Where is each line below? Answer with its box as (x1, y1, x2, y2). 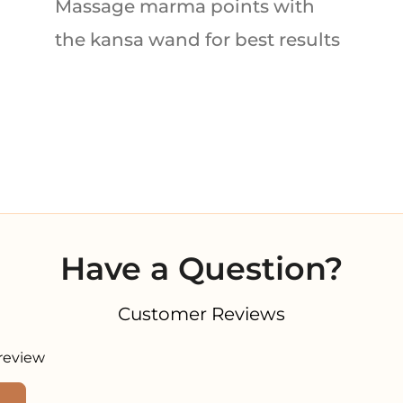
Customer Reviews (118, 302, 285, 325)
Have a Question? (60, 248, 343, 288)
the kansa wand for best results (54, 28, 340, 50)
